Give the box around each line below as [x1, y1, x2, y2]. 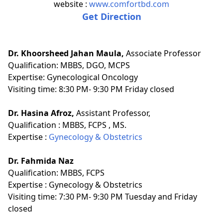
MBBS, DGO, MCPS [60, 59, 130, 71]
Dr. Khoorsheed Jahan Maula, [8, 47, 124, 59]
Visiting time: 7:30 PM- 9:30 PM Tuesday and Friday [8, 191, 197, 202]
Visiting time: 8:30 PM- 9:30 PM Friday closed [8, 83, 174, 95]
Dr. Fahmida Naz [8, 155, 74, 166]
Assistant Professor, [76, 107, 150, 118]
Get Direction [82, 10, 141, 22]
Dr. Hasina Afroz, [8, 107, 76, 118]
